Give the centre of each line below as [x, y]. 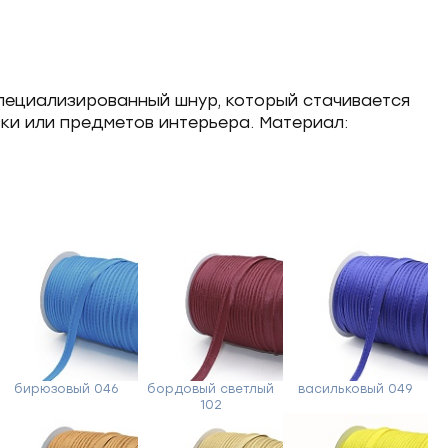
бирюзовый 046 [65, 388]
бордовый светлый [211, 388]
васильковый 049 [355, 388]
